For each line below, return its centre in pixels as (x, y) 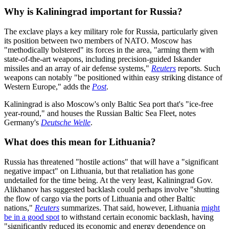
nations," (19, 208)
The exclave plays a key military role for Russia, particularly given (111, 31)
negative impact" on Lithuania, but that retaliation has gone (99, 171)
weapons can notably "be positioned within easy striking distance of (113, 77)
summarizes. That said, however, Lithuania (130, 208)
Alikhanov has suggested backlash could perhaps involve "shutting (112, 190)
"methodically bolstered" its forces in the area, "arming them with (109, 50)
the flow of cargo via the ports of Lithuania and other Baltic (100, 199)
